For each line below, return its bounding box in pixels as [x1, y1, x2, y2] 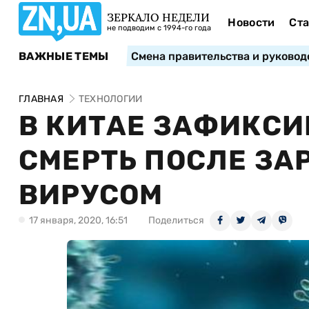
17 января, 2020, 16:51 [29, 215, 128, 226]
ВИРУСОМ [19, 179, 163, 211]
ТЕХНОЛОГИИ [78, 93, 143, 105]
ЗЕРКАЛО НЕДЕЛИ [107, 10, 210, 24]
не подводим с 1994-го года [107, 23, 211, 32]
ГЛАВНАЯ [19, 93, 63, 105]
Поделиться [148, 215, 204, 226]
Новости [228, 16, 275, 29]
